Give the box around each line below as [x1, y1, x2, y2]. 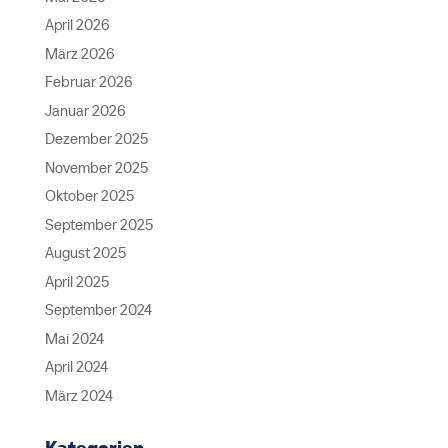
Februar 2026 [44, 72, 133, 92]
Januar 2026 [44, 100, 126, 120]
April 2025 [44, 271, 109, 291]
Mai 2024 [44, 328, 104, 348]
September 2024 [44, 300, 152, 320]
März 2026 [44, 43, 115, 63]
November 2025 [44, 157, 148, 177]
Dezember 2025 [44, 129, 148, 149]
